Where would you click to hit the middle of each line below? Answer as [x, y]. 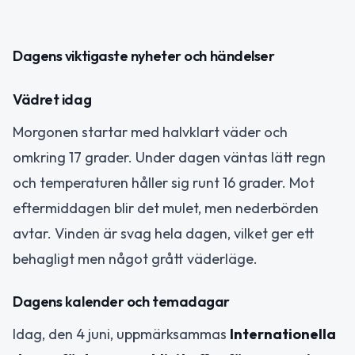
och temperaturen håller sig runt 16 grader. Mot [164, 182]
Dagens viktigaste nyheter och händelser [144, 56]
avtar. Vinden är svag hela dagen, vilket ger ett [164, 233]
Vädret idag [52, 99]
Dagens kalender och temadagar [121, 302]
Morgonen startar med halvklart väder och [150, 132]
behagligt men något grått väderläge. [135, 258]
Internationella [283, 334]
